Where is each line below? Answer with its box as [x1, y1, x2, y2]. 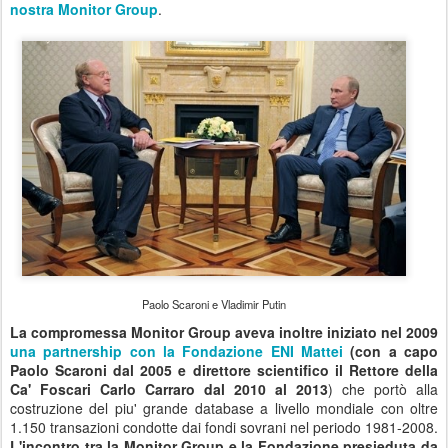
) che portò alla [328, 379, 438, 400]
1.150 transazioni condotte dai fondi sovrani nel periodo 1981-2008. [10, 417, 438, 438]
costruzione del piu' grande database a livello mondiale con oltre [10, 398, 438, 419]
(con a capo [343, 341, 438, 362]
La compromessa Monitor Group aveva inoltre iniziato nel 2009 [10, 322, 438, 343]
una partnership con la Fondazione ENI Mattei [10, 341, 343, 362]
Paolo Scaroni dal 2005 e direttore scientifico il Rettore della [10, 360, 438, 381]
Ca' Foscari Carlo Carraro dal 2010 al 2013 [10, 379, 328, 400]
